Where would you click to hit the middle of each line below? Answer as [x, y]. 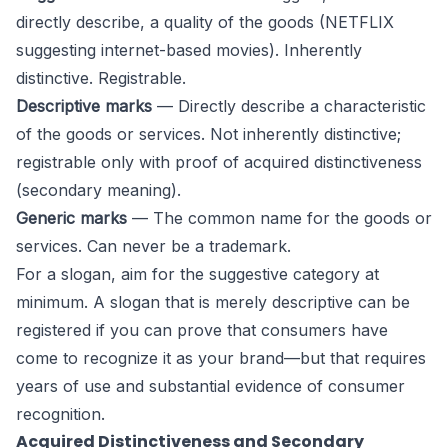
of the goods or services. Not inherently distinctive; [208, 134]
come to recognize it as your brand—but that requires [221, 358]
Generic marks [71, 218]
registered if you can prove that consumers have [202, 330]
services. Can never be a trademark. [153, 246]
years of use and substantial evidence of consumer [210, 386]
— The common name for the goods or [279, 218]
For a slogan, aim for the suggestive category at [197, 274]
